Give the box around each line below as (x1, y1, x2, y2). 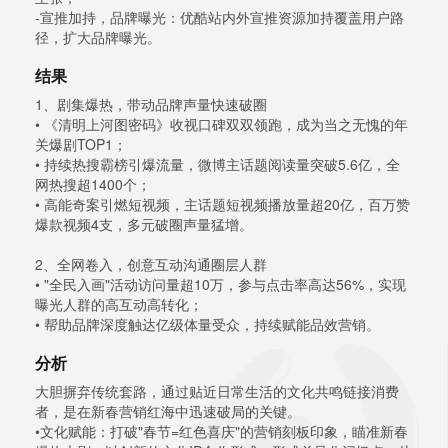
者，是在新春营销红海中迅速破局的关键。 (35, 401, 301, 422)
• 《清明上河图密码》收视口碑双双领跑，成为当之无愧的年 (35, 114, 408, 135)
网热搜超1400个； (35, 174, 151, 195)
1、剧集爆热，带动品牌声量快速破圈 (35, 94, 267, 115)
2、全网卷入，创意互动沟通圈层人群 (35, 254, 267, 275)
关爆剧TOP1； (35, 134, 127, 155)
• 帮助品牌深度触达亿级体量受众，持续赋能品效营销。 (35, 314, 380, 335)
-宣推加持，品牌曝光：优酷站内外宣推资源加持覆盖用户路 (35, 7, 404, 28)
